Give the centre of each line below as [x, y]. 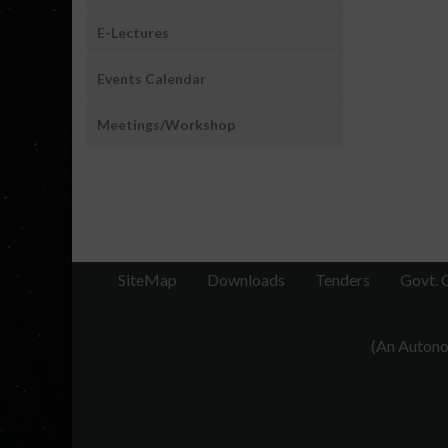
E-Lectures [133, 33]
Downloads [246, 279]
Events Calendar [151, 79]
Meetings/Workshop [166, 125]
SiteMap [147, 279]
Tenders [342, 279]
